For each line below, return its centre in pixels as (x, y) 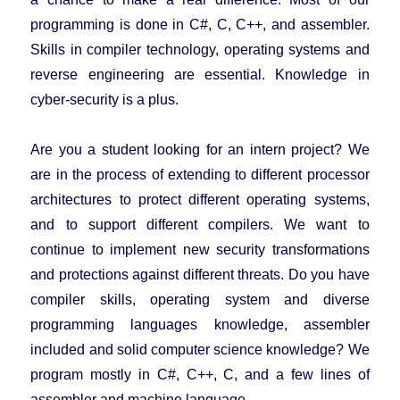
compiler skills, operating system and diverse (200, 299)
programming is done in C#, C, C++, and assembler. (200, 24)
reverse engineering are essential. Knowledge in (200, 74)
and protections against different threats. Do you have (200, 274)
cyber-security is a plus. (105, 99)
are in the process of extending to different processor (200, 174)
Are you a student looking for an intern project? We (200, 149)
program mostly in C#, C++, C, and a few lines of (200, 374)
